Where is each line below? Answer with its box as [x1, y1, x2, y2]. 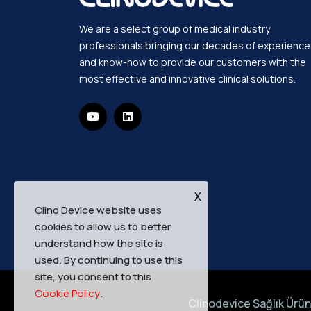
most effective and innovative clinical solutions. [79, 72, 296, 86]
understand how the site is [35, 236, 163, 251]
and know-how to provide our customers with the [79, 56, 306, 69]
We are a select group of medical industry [79, 22, 270, 36]
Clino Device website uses [35, 203, 162, 217]
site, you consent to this [35, 269, 151, 284]
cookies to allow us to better [35, 219, 171, 234]
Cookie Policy [35, 286, 100, 301]
